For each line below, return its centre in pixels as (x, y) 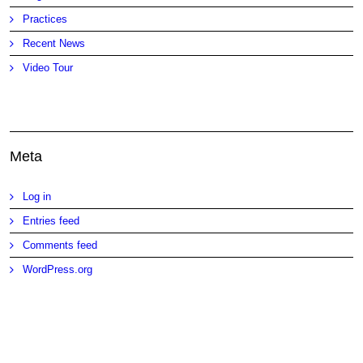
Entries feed (51, 221)
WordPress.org (58, 269)
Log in (37, 196)
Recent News (54, 43)
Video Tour (48, 67)
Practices (45, 19)
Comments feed (60, 245)
